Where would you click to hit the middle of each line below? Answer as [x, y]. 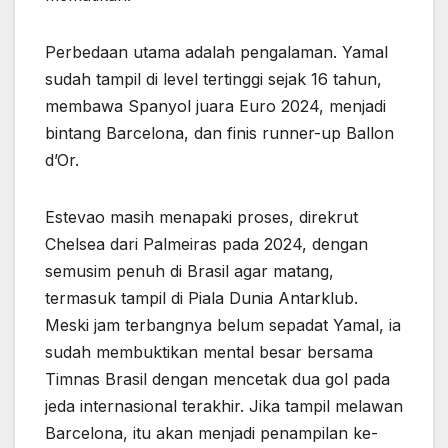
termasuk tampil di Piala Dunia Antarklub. [201, 298]
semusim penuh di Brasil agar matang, [189, 271]
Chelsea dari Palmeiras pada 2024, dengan [206, 244]
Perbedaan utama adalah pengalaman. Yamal [216, 52]
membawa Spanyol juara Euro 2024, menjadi [215, 106]
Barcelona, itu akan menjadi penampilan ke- [211, 433]
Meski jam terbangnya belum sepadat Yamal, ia [223, 325]
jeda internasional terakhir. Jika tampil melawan [224, 406]
